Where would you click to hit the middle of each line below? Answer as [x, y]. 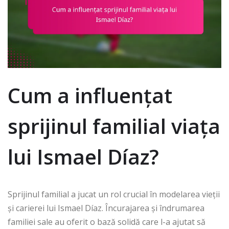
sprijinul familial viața [114, 126]
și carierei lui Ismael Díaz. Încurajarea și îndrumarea [106, 208]
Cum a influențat [90, 95]
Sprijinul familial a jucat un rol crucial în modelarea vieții [114, 194]
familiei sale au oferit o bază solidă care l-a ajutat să [107, 222]
